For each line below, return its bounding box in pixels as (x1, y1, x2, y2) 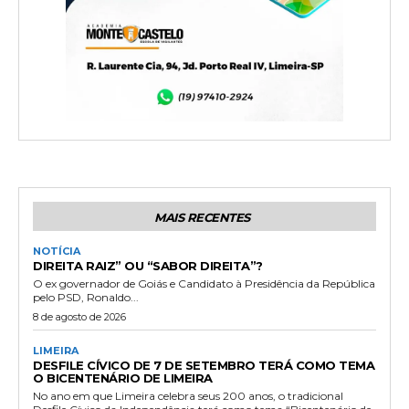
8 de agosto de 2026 (33, 310, 126, 324)
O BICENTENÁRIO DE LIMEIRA (33, 371, 213, 386)
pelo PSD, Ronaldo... (33, 290, 139, 305)
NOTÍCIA (33, 245, 80, 258)
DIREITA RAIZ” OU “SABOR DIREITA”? (33, 258, 263, 274)
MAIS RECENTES (154, 210, 250, 225)
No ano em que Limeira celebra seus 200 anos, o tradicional (33, 389, 343, 404)
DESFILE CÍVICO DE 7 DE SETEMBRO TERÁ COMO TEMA (33, 358, 374, 373)
